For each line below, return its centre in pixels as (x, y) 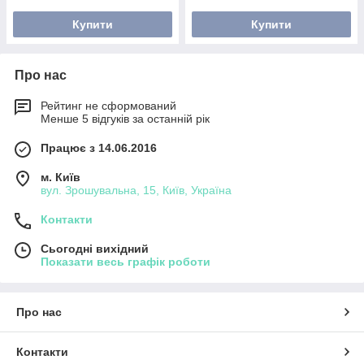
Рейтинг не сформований (108, 106)
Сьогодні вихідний (95, 249)
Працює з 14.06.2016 (99, 148)
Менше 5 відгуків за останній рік (125, 119)
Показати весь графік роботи (126, 262)
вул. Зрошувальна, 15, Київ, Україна (136, 190)
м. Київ (61, 177)
